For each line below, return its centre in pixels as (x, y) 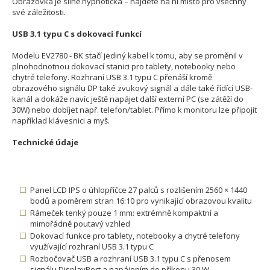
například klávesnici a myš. (61, 121)
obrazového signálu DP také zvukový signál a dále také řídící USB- (132, 88)
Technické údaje (45, 143)
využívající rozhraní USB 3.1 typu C (92, 247)
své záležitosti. (39, 12)
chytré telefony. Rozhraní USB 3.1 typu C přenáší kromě (112, 77)
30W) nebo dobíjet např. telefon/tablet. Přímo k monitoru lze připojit (134, 110)
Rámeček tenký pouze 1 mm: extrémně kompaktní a (124, 213)
